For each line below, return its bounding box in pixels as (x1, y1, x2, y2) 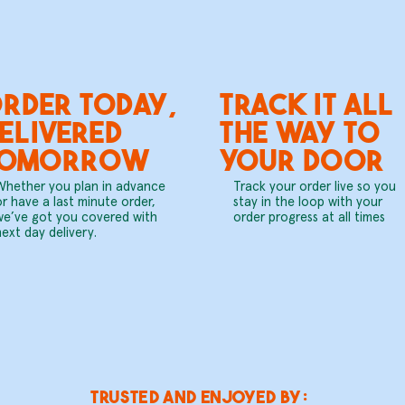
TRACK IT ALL (220, 86, 394, 120)
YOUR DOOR (220, 142, 385, 176)
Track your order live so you (232, 180, 396, 194)
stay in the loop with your (232, 195, 382, 210)
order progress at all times (232, 211, 385, 225)
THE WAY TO (220, 114, 381, 148)
